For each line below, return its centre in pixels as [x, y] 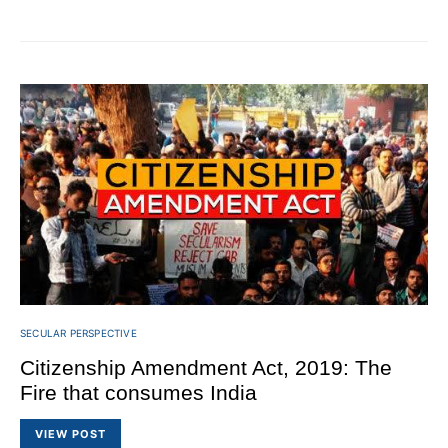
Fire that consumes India [138, 393]
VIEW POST [70, 433]
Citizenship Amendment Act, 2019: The [206, 368]
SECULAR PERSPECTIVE [78, 333]
